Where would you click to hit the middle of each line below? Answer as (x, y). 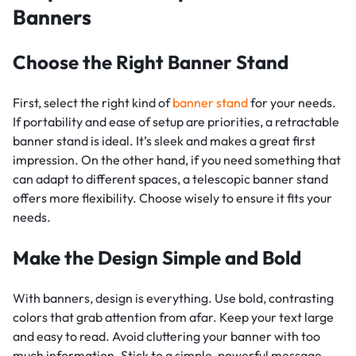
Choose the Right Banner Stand (151, 62)
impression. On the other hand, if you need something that (177, 160)
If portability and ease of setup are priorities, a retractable (176, 122)
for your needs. (292, 103)
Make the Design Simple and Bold (157, 258)
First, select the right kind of (93, 103)
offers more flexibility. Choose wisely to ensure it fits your (172, 198)
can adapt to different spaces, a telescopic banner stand (170, 179)
